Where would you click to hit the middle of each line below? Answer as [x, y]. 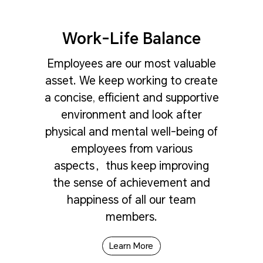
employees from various [131, 149]
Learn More [131, 246]
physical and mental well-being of [131, 132]
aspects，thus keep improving [131, 166]
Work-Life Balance [131, 39]
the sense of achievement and [131, 183]
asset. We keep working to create [131, 81]
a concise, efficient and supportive [131, 98]
